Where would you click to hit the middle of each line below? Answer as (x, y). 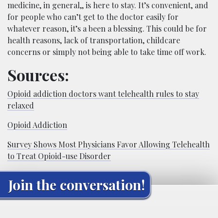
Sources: (38, 74)
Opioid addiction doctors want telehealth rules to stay (103, 93)
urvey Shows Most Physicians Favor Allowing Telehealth (111, 144)
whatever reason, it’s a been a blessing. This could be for (107, 28)
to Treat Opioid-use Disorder (59, 156)
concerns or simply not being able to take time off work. (107, 52)
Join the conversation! (77, 184)
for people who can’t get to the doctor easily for (93, 17)
